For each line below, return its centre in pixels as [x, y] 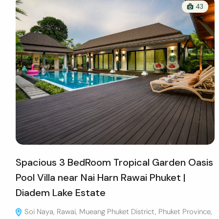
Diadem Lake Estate [61, 192]
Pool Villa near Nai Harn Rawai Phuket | [101, 177]
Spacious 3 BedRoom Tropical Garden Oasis [114, 162]
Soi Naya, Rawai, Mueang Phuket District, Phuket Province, [117, 211]
